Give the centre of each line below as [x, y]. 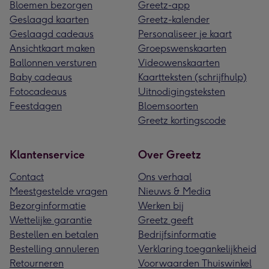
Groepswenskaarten [182, 49]
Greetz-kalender [174, 20]
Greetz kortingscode [182, 121]
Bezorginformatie [48, 206]
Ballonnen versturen [53, 63]
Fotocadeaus [38, 92]
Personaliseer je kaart [185, 34]
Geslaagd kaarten [49, 20]
